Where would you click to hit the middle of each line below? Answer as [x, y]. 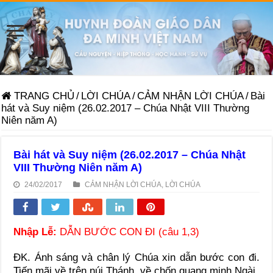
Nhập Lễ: [35, 232]
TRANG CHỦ [43, 96]
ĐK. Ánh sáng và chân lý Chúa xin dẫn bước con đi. [136, 257]
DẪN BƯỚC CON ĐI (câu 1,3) [128, 232]
